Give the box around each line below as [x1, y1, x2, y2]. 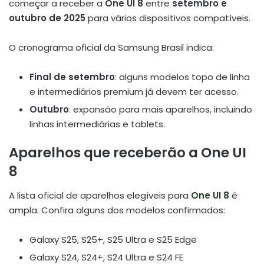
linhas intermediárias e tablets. [29, 118, 165, 131]
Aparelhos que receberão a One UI [9, 143, 246, 163]
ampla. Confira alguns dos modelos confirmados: [9, 203, 225, 216]
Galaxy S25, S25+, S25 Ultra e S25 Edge [29, 233, 197, 246]
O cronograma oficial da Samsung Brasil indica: [9, 41, 214, 54]
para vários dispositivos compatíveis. [85, 12, 250, 25]
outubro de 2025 [9, 12, 85, 25]
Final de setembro [29, 71, 115, 84]
